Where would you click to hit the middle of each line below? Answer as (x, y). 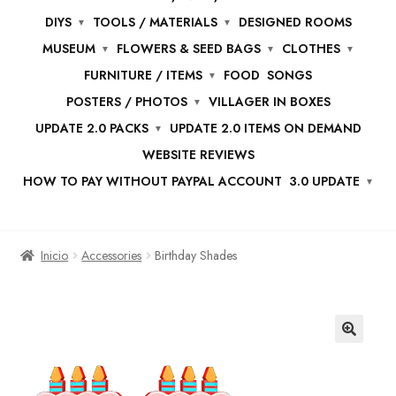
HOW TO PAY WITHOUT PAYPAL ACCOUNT (152, 181)
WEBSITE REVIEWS (198, 154)
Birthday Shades (196, 255)
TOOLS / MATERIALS (155, 22)
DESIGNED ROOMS (295, 22)
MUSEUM (69, 48)
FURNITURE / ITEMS (143, 75)
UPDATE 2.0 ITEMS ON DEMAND (265, 128)
